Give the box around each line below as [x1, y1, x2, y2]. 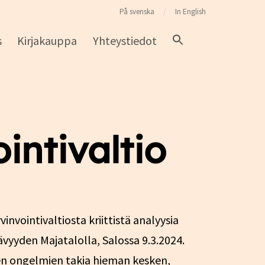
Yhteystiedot [92, 33, 157, 49]
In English [175, 7, 206, 17]
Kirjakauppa [17, 33, 77, 49]
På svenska [119, 7, 154, 17]
